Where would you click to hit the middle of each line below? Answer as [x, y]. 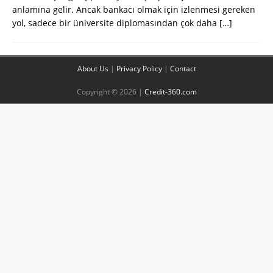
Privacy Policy [139, 69]
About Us [93, 69]
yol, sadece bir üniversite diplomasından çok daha [116, 23]
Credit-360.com [170, 92]
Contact [183, 69]
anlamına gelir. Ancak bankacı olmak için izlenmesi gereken [134, 10]
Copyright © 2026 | [110, 92]
